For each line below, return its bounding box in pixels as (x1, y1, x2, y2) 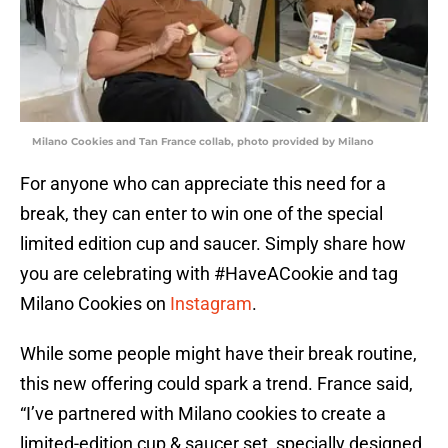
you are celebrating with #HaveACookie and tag (20, 263, 398, 285)
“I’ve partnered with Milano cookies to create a (20, 403, 386, 425)
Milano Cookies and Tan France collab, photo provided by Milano (32, 135, 374, 149)
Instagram (170, 293, 252, 315)
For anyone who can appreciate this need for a (20, 173, 386, 195)
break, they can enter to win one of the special (20, 203, 383, 225)
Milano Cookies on (20, 293, 170, 315)
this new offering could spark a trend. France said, (20, 373, 413, 395)
